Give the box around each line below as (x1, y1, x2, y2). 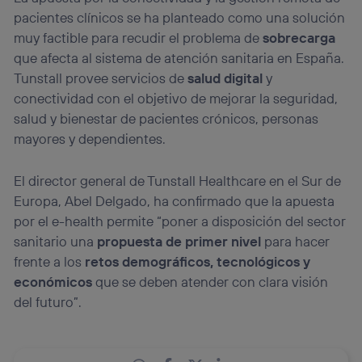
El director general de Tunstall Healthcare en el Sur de (14, 172, 342, 190)
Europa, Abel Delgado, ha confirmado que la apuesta (14, 192, 335, 210)
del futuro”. (14, 293, 82, 311)
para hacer (261, 233, 330, 250)
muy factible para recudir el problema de (14, 29, 263, 47)
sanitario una (14, 233, 98, 250)
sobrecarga (263, 29, 336, 47)
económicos (14, 273, 93, 291)
